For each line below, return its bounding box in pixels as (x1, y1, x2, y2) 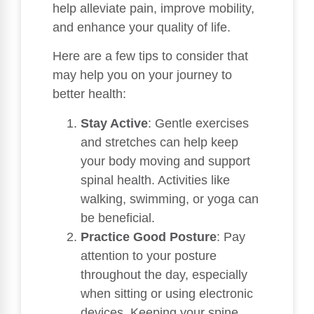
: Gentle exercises (148, 116, 249, 130)
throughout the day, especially (81, 267, 247, 282)
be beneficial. (81, 210, 155, 225)
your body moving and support (81, 153, 250, 168)
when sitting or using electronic (81, 286, 253, 301)
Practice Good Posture (81, 229, 217, 244)
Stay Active (81, 116, 148, 130)
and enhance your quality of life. (53, 20, 231, 34)
